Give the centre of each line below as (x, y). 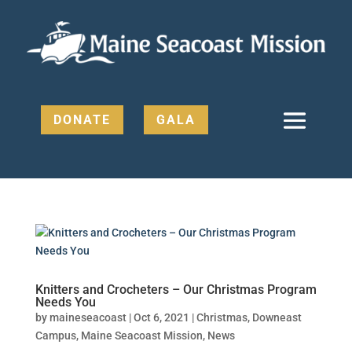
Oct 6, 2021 (161, 317)
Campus (55, 335)
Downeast (277, 317)
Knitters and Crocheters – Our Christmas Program (176, 289)
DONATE (82, 120)
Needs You (65, 302)
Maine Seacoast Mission (141, 335)
